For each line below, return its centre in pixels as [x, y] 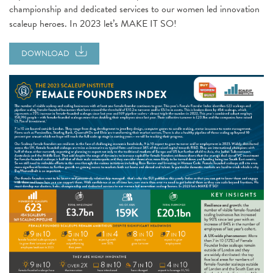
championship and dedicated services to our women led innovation [134, 9]
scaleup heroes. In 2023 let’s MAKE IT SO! [93, 24]
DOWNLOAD [45, 54]
